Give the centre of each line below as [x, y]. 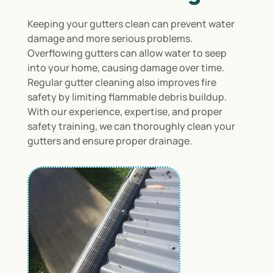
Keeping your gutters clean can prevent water [131, 24]
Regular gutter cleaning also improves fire [122, 83]
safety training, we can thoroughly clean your [131, 126]
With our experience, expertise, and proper [125, 112]
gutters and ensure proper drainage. [109, 141]
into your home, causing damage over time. [126, 68]
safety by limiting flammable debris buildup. [127, 97]
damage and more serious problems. [110, 39]
